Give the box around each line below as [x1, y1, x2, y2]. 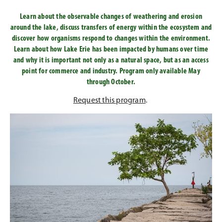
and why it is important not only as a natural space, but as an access [13, 56, 209, 64]
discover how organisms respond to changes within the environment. [11, 35, 210, 43]
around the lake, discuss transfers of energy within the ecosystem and [10, 24, 212, 32]
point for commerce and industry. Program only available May [22, 67, 200, 75]
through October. [86, 78, 136, 86]
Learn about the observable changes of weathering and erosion [19, 13, 202, 21]
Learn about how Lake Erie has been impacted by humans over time [13, 46, 209, 54]
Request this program [73, 97, 146, 105]
